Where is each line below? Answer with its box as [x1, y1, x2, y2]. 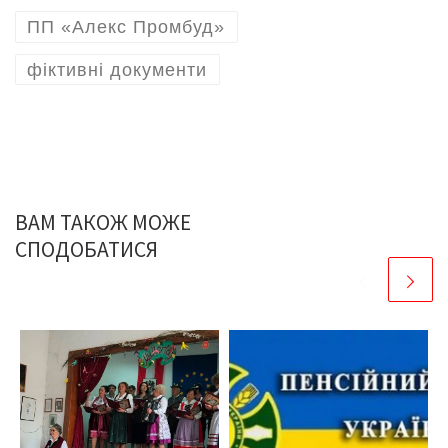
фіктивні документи [27, 59, 208, 80]
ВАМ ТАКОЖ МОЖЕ [15, 208, 191, 236]
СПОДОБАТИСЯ [15, 235, 158, 263]
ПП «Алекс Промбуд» [27, 17, 226, 38]
